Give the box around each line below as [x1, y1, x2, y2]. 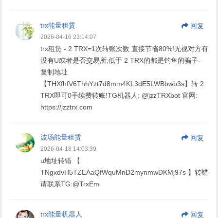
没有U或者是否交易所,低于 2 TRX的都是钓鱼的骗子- [40, 56, 201, 64]
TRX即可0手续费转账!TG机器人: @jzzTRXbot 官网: [40, 91, 198, 99]
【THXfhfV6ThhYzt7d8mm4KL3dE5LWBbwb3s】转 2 [40, 79, 204, 88]
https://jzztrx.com [40, 103, 93, 111]
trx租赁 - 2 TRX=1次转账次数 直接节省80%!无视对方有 [40, 44, 209, 53]
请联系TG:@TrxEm [40, 180, 100, 188]
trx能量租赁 [40, 21, 76, 29]
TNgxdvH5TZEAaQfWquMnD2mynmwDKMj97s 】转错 [40, 168, 209, 176]
